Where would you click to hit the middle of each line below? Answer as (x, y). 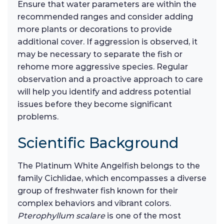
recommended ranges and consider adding (105, 17)
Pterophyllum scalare (61, 216)
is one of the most (143, 216)
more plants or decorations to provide (95, 29)
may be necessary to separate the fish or (100, 54)
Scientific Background (98, 143)
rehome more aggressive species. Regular (103, 67)
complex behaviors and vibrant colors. (94, 203)
